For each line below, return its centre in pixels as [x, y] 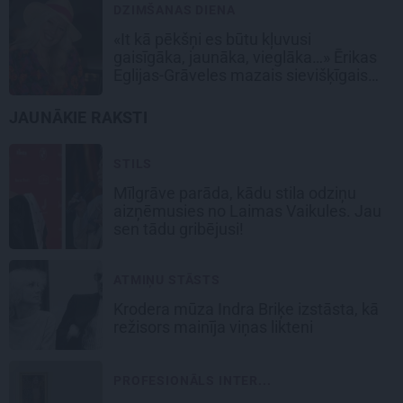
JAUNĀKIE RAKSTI [78, 118]
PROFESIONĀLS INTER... [193, 381]
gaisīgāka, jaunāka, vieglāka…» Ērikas [245, 58]
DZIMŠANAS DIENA [175, 10]
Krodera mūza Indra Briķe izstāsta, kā [246, 309]
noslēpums [155, 94]
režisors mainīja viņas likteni [215, 327]
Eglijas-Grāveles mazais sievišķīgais [241, 76]
